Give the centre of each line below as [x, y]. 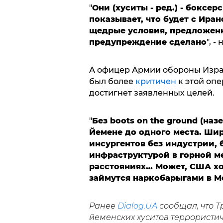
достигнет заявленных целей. [152, 93]
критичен [156, 82]
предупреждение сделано [148, 42]
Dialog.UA [137, 206]
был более [112, 82]
